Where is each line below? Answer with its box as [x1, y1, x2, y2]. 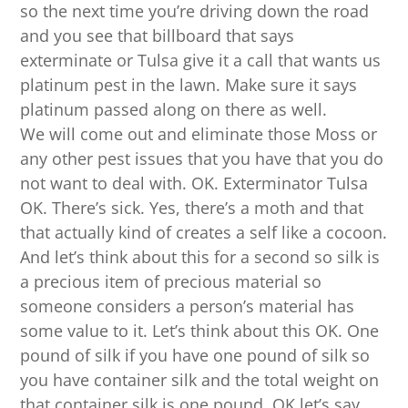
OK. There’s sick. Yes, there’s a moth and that [20, 197, 364, 219]
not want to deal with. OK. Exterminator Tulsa [20, 172, 369, 195]
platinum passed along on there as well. [20, 98, 328, 121]
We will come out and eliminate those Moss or [20, 123, 378, 146]
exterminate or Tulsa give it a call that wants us [20, 49, 382, 72]
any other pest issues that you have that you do [20, 148, 384, 170]
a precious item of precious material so [20, 270, 322, 293]
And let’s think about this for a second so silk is [20, 246, 381, 269]
